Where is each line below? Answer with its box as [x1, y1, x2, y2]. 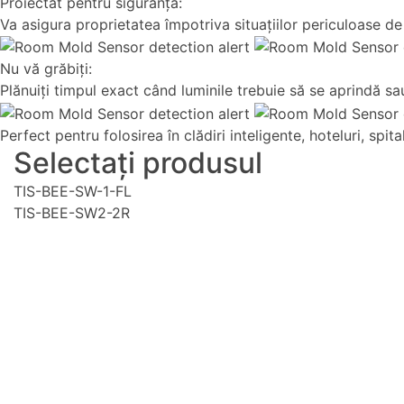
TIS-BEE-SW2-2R [14, 203, 130, 222]
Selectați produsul [14, 144, 262, 180]
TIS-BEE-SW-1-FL [14, 181, 132, 200]
